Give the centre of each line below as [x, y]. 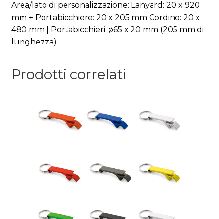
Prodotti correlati [68, 75]
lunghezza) [34, 42]
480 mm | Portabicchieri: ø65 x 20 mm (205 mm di [107, 29]
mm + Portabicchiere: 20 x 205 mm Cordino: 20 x [105, 17]
